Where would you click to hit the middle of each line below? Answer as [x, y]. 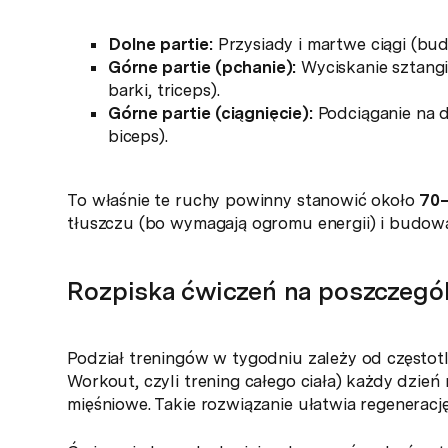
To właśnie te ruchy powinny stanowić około [243, 200]
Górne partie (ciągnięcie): [210, 113]
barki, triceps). [163, 90]
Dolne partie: [160, 44]
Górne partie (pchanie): [202, 67]
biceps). [137, 136]
